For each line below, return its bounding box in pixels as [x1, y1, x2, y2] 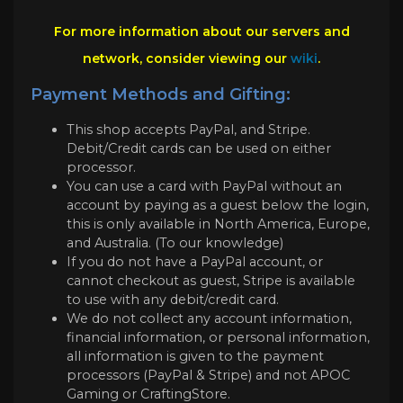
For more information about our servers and [53, 22, 350, 40]
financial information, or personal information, [67, 328, 370, 345]
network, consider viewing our [83, 49, 291, 67]
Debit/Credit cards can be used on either [67, 139, 331, 157]
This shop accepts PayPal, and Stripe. [67, 121, 310, 138]
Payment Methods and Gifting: [31, 85, 291, 105]
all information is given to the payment [67, 347, 324, 364]
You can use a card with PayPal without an [67, 177, 342, 194]
